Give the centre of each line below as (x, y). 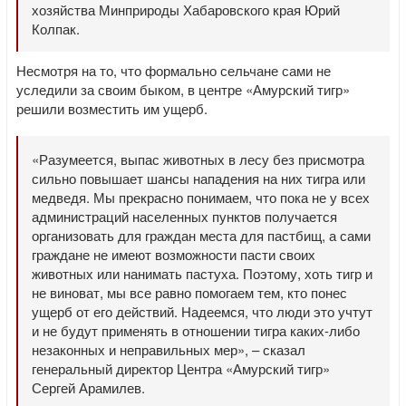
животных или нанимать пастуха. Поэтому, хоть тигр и (202, 273)
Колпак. (56, 29)
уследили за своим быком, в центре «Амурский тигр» (183, 89)
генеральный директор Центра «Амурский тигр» (181, 368)
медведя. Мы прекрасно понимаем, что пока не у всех (201, 197)
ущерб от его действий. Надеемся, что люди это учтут (202, 311)
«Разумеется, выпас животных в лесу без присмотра (198, 159)
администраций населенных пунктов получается (184, 216)
